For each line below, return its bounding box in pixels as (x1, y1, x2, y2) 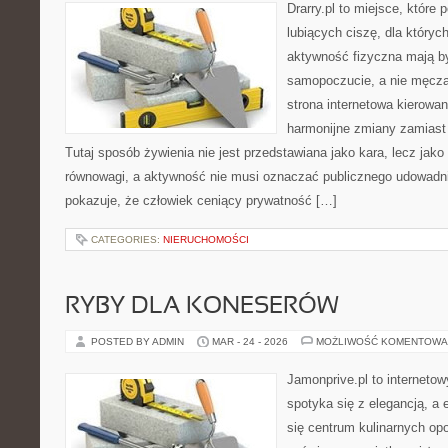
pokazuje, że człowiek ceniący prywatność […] (65, 193, 337, 208)
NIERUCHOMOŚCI (163, 234, 249, 245)
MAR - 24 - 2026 (212, 336, 288, 347)
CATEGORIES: (91, 234, 163, 245)
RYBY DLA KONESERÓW (65, 296, 339, 318)
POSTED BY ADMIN (91, 336, 187, 347)
